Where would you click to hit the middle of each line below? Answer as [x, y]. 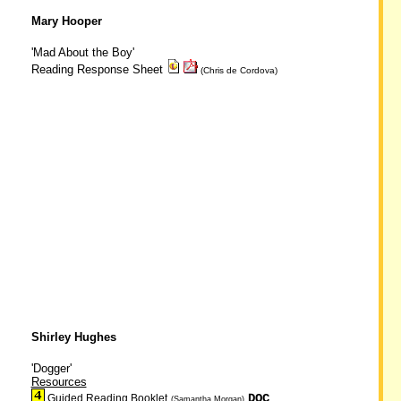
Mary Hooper [66, 21]
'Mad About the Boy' [82, 52]
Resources [59, 382]
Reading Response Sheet [98, 69]
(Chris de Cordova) [237, 70]
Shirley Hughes [73, 337]
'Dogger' [51, 368]
